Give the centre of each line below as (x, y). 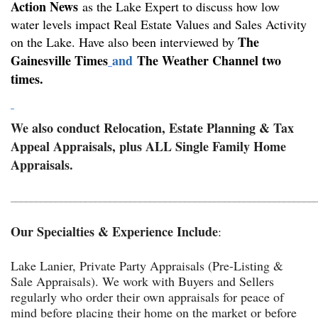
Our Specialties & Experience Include (114, 231)
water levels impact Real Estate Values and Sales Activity (159, 24)
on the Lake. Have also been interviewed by (124, 42)
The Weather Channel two (209, 60)
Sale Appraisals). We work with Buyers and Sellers (142, 281)
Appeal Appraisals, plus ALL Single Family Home (148, 146)
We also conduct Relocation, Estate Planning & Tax (152, 127)
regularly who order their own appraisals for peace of (147, 296)
